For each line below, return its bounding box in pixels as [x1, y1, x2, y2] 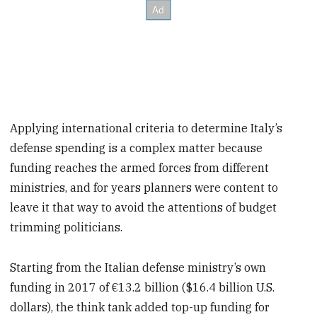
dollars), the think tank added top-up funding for [10, 300, 270, 315]
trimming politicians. [10, 220, 123, 235]
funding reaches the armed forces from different [10, 161, 270, 175]
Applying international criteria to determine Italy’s [10, 121, 283, 136]
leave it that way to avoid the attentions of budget [10, 200, 277, 215]
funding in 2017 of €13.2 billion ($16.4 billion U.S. [10, 280, 275, 295]
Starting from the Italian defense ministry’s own [10, 260, 267, 275]
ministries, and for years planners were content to [10, 180, 279, 195]
